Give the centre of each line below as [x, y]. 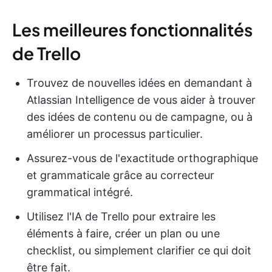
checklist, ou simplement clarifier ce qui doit [139, 251]
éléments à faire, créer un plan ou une [123, 234]
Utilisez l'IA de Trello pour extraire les [121, 217]
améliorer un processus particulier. [115, 134]
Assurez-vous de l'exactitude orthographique [142, 158]
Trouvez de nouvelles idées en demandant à [139, 83]
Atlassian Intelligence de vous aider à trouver [141, 100]
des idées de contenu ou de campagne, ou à [140, 117]
